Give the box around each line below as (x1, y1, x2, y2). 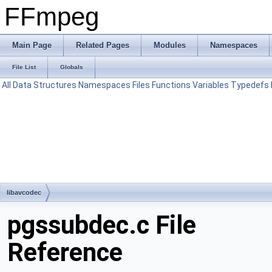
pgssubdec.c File (7, 210, 196, 240)
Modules (154, 41, 186, 50)
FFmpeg (4, 2, 99, 31)
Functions (152, 80, 191, 90)
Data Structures (13, 80, 76, 90)
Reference (7, 237, 123, 267)
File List (12, 64, 36, 70)
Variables (192, 80, 229, 90)
